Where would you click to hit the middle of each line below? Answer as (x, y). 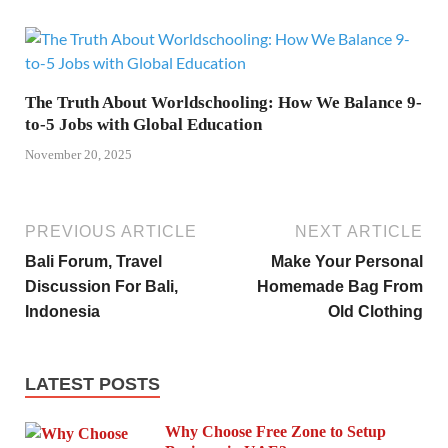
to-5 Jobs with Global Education (143, 125)
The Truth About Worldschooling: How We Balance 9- (223, 103)
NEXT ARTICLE (359, 231)
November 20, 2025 (78, 154)
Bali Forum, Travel (93, 261)
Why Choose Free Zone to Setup (275, 431)
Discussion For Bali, (101, 286)
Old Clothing (375, 311)
